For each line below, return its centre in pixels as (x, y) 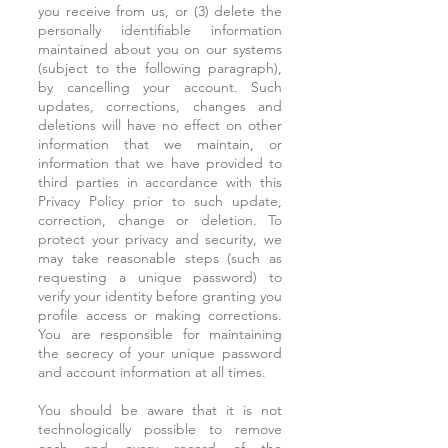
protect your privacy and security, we (160, 239)
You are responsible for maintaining (160, 334)
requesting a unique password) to (160, 277)
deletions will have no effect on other (160, 125)
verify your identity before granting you (160, 296)
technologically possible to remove (160, 429)
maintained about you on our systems (160, 49)
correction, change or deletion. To (160, 220)
